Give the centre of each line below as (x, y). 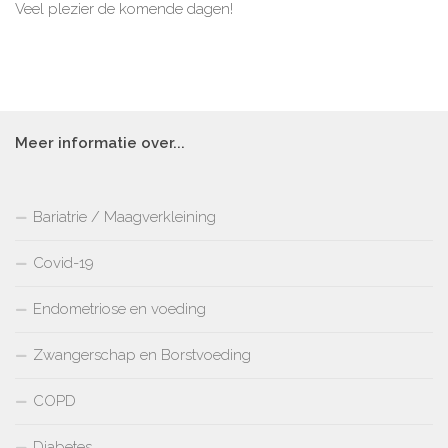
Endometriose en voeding (119, 308)
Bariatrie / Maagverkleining (124, 216)
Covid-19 (63, 262)
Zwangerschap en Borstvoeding (142, 354)
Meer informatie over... (100, 142)
